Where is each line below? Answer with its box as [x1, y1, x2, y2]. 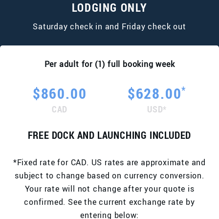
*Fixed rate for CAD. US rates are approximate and [13, 157, 206, 168]
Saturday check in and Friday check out [33, 21, 186, 32]
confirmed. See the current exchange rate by [24, 197, 195, 207]
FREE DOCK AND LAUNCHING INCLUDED [27, 129, 192, 142]
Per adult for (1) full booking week [44, 59, 175, 69]
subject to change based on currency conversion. [15, 170, 204, 181]
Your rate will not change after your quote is [24, 183, 195, 194]
